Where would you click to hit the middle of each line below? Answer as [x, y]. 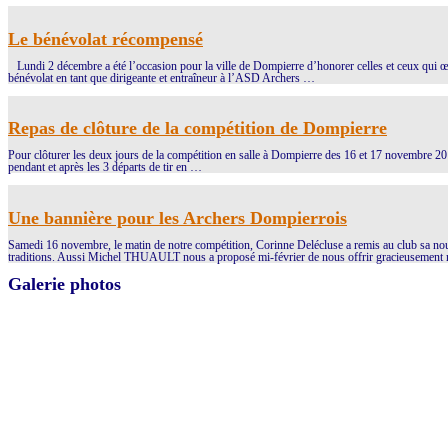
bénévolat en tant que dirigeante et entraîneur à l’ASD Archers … [161, 77]
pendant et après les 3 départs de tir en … [105, 167]
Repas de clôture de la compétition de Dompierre [197, 128]
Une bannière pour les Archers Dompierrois [177, 218]
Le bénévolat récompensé [105, 38]
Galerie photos [64, 284]
